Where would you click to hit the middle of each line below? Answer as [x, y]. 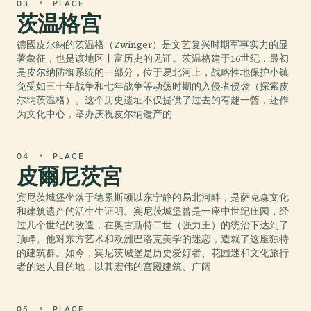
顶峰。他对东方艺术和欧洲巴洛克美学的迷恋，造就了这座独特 [153, 239]
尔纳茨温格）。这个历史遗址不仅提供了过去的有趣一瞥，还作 [153, 100]
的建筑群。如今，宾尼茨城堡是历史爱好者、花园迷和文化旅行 [153, 253]
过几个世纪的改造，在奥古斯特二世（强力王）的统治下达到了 [153, 225]
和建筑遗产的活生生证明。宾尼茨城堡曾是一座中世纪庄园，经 [153, 211]
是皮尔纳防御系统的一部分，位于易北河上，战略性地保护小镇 [153, 72]
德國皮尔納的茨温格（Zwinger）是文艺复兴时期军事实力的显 [152, 44]
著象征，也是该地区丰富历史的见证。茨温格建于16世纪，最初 [153, 58]
